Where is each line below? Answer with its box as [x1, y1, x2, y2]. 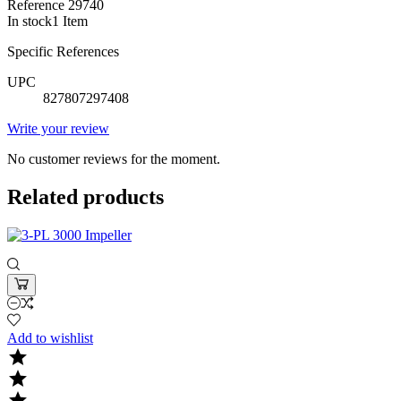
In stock [7, 13, 52, 30]
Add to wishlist [7, 329, 93, 346]
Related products [7, 184, 164, 209]
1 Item [52, 13, 88, 30]
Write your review [7, 121, 109, 137]
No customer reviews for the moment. [7, 151, 220, 167]
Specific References [7, 44, 119, 60]
